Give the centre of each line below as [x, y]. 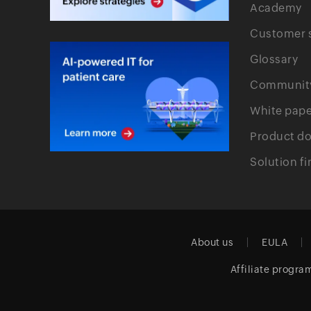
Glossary [274, 59]
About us [212, 242]
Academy [276, 8]
